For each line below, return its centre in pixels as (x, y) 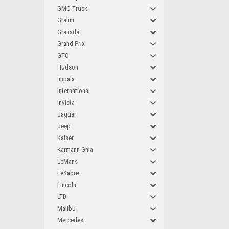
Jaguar (67, 114)
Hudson (68, 67)
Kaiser (65, 138)
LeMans (67, 161)
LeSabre (68, 173)
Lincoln (67, 185)
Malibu (66, 208)
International (74, 91)
